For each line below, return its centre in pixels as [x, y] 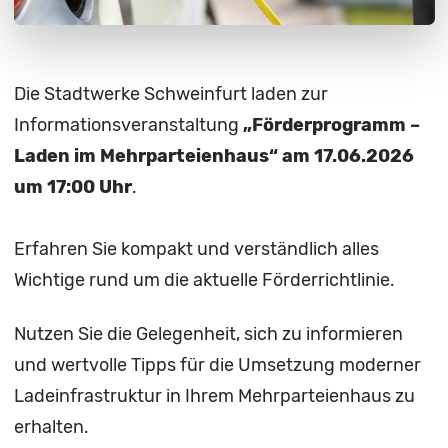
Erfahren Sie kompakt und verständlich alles [196, 249]
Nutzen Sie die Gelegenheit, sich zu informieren [208, 333]
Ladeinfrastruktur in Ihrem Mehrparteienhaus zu [214, 395]
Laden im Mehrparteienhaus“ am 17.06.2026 [213, 156]
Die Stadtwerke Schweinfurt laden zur [170, 94]
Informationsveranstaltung [128, 125]
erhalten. [51, 426]
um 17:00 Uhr [72, 187]
